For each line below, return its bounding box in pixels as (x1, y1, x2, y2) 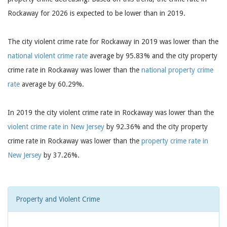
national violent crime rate (8, 52, 88, 60)
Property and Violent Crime (16, 195, 100, 203)
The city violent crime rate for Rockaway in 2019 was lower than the (8, 37, 218, 46)
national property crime (141, 66, 213, 74)
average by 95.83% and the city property (88, 52, 217, 60)
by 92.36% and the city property (104, 123, 208, 131)
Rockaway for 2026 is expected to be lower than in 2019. (8, 9, 185, 17)
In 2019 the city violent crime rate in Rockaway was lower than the (8, 108, 214, 117)
